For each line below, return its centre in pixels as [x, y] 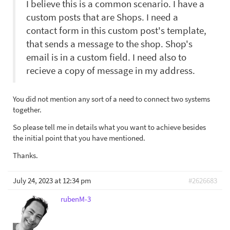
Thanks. [25, 156]
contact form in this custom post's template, [116, 30]
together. [27, 110]
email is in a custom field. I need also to [106, 57]
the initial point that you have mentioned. [79, 138]
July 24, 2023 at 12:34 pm [52, 181]
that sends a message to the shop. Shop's [109, 44]
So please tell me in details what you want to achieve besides [109, 127]
